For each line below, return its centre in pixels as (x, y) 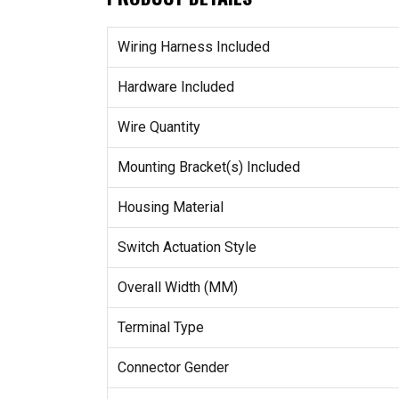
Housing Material (170, 208)
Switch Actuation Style (187, 248)
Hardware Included (175, 87)
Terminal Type (160, 328)
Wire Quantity (159, 127)
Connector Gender (173, 368)
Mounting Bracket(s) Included (208, 167)
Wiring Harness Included (193, 47)
